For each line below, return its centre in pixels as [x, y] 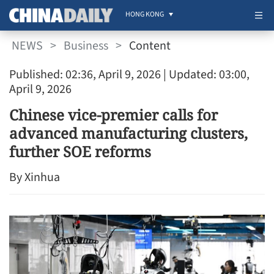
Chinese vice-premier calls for [113, 115]
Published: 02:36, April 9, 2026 [85, 75]
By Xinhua [35, 177]
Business [86, 46]
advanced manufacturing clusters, [128, 133]
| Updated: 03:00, [205, 75]
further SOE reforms [80, 151]
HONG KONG [145, 14]
